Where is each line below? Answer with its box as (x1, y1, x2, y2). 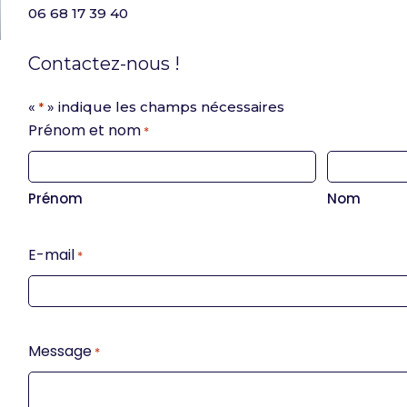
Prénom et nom (28, 120, 141, 141)
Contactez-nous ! (28, 53, 180, 74)
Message (28, 341, 92, 362)
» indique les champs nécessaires (44, 98, 284, 115)
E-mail (28, 244, 74, 265)
